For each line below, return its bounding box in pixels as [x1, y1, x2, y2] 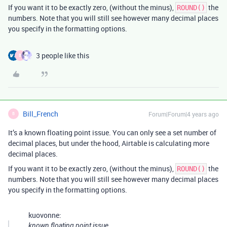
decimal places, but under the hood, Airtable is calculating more [8, 138, 209, 148]
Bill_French [23, 108, 58, 119]
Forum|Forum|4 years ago [148, 109, 219, 118]
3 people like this [36, 50, 89, 60]
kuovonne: [28, 210, 61, 220]
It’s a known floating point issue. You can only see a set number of [8, 127, 216, 137]
